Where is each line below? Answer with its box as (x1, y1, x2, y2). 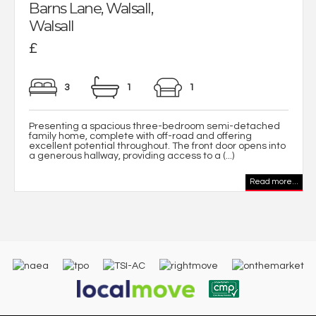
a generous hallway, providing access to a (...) (29, 150, 234, 161)
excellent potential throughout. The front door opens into (29, 140, 286, 151)
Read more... (250, 177, 298, 186)
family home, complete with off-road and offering (29, 130, 252, 141)
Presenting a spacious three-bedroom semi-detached (29, 121, 280, 131)
